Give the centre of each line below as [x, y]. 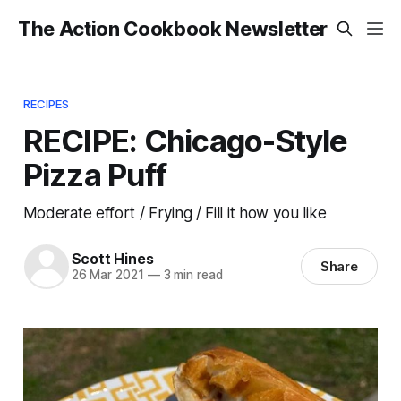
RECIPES [46, 103]
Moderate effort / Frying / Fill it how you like [175, 212]
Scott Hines [112, 259]
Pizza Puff [95, 174]
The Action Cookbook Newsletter [173, 29]
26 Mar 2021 [107, 275]
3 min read [191, 275]
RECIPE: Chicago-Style [185, 140]
